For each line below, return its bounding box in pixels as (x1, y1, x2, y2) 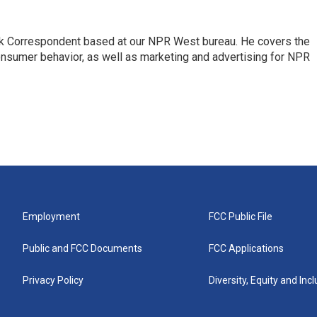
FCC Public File (209, 210, 273, 222)
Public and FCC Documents (23, 242, 142, 254)
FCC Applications (209, 242, 284, 254)
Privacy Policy (23, 274, 83, 286)
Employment (23, 210, 80, 222)
